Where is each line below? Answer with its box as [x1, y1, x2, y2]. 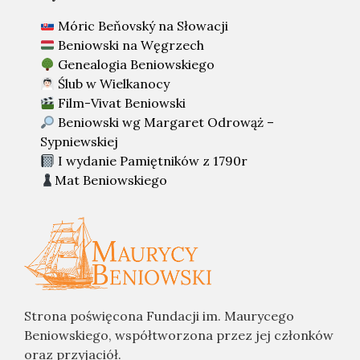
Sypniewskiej [40, 133, 118, 150]
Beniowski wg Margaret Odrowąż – [58, 114, 275, 131]
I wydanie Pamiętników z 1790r [58, 153, 248, 170]
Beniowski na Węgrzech [58, 37, 205, 54]
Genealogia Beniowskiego [58, 56, 215, 73]
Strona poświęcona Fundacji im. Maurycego [24, 308, 294, 325]
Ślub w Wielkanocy [58, 76, 170, 92]
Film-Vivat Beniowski [58, 95, 186, 112]
